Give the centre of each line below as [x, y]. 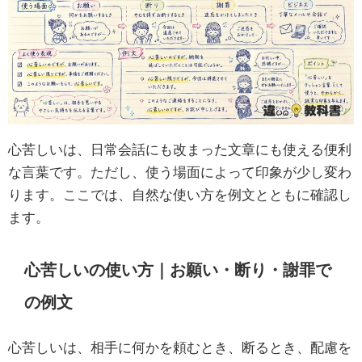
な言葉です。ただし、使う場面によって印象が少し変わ [180, 172]
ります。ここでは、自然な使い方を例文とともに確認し [180, 195]
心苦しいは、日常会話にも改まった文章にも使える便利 [180, 149]
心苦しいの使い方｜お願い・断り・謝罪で [178, 269]
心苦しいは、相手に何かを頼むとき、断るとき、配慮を [180, 347]
